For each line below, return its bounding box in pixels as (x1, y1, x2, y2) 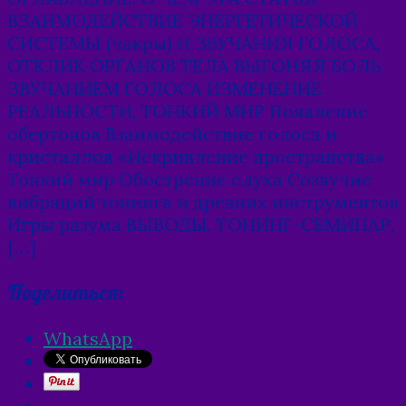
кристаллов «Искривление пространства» (7, 145, 385, 169)
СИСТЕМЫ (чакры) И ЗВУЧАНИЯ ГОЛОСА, (7, 32, 380, 55)
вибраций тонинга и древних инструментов (7, 190, 399, 214)
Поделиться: (7, 279, 124, 306)
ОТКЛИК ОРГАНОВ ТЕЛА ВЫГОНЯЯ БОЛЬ (7, 54, 382, 78)
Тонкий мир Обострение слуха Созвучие (7, 168, 372, 191)
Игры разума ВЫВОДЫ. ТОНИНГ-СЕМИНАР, (7, 213, 394, 237)
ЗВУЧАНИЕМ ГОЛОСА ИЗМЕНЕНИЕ (7, 77, 322, 101)
